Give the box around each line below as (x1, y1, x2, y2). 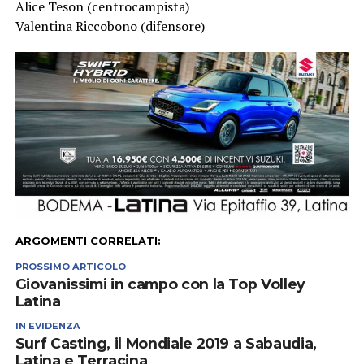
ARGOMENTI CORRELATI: (15, 235, 161, 248)
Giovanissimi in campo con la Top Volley (15, 275, 305, 293)
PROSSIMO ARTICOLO (15, 261, 126, 273)
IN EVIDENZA (15, 320, 80, 332)
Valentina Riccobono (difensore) (15, 16, 205, 35)
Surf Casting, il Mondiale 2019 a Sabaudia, (15, 335, 317, 353)
